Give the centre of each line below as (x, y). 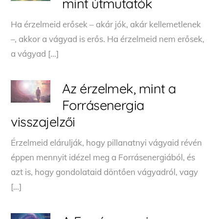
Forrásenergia (103, 105)
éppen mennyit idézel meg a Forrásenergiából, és (103, 157)
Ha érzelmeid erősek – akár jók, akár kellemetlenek (106, 24)
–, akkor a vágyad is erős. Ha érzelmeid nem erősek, (108, 39)
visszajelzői (43, 121)
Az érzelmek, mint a (119, 88)
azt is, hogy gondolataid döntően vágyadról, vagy (105, 172)
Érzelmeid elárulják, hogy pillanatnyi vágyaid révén (107, 142)
